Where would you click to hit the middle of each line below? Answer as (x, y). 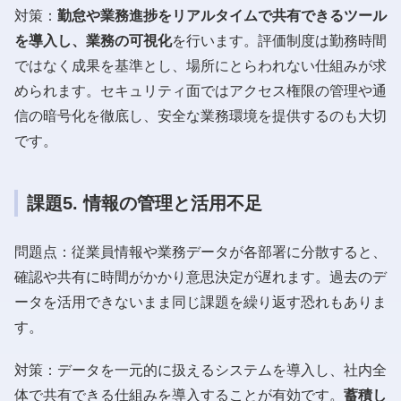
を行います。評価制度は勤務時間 (279, 40)
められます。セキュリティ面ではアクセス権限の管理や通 (200, 90)
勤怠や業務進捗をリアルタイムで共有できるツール (222, 15)
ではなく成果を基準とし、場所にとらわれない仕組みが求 (200, 65)
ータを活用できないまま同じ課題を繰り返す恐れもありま (200, 302)
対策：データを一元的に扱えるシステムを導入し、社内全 (200, 370)
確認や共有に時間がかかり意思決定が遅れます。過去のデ (200, 277)
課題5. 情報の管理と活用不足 (145, 203)
